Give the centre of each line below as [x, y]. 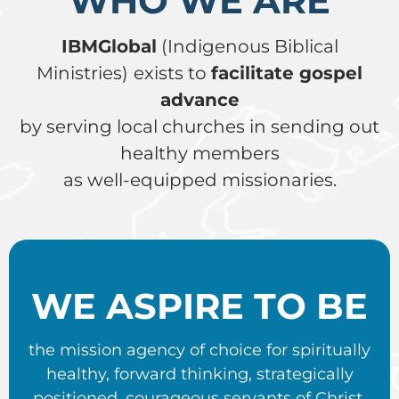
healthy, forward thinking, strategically [199, 374]
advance [199, 99]
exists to [172, 73]
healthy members [199, 153]
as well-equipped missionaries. [199, 179]
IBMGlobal [109, 46]
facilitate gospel [287, 73]
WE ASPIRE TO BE [199, 305]
